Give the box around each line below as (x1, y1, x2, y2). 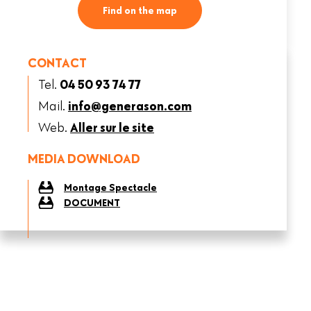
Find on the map (103, 3, 177, 17)
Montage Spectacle (64, 181, 157, 194)
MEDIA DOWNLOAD (28, 150, 140, 167)
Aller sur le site (70, 119, 154, 135)
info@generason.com (68, 97, 192, 114)
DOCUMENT (64, 196, 120, 210)
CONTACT (28, 54, 87, 71)
